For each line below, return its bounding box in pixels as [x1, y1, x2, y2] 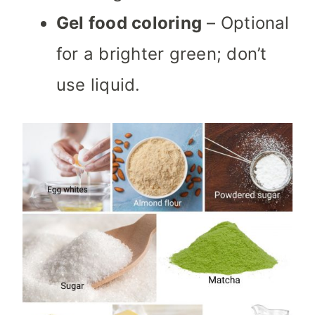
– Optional [202, 13, 290, 34]
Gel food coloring [56, 13, 202, 34]
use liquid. [56, 75, 141, 96]
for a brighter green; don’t [56, 44, 267, 65]
